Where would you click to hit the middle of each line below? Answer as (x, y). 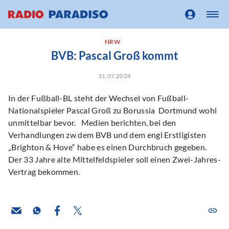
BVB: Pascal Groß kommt (114, 55)
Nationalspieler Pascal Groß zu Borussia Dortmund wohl (113, 110)
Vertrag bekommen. (44, 171)
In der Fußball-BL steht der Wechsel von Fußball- (99, 98)
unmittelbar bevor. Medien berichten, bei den (92, 122)
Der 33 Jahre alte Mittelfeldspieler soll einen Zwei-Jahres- (114, 159)
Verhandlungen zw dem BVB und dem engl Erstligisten (107, 135)
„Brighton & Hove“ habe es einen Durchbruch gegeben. (108, 147)
